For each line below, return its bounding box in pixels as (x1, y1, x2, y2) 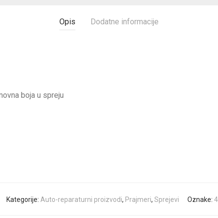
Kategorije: (6, 195, 40, 203)
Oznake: (187, 195, 214, 203)
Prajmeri (125, 195, 151, 203)
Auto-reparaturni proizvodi (40, 195, 122, 203)
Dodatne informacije (91, 17, 159, 26)
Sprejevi (154, 195, 179, 203)
